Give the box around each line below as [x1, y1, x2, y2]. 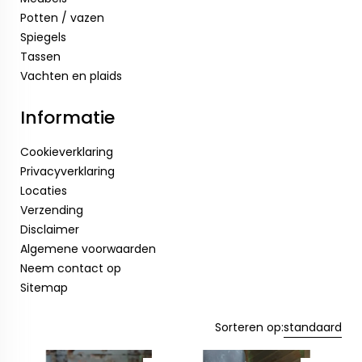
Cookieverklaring [20, 144, 113, 160]
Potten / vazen [20, 10, 104, 26]
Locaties [20, 183, 67, 199]
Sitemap [20, 280, 68, 296]
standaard [284, 319, 342, 335]
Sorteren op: [215, 319, 284, 335]
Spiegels [20, 29, 66, 45]
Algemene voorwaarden [20, 241, 156, 257]
